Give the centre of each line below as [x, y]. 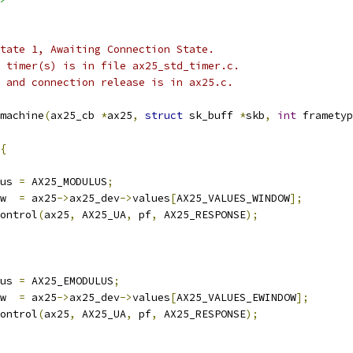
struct [164, 115]
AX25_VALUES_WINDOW [233, 198]
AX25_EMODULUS [69, 281]
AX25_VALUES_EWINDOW [236, 297]
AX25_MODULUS [66, 182]
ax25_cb [76, 115]
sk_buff [211, 115]
